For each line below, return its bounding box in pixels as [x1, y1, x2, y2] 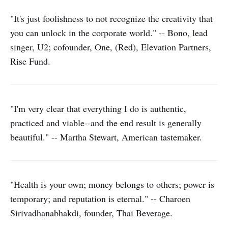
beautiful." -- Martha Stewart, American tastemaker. [10, 131, 202, 143]
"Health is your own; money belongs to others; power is [10, 178, 214, 190]
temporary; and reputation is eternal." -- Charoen [10, 192, 190, 205]
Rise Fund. [10, 55, 50, 67]
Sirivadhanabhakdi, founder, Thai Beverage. [10, 207, 173, 219]
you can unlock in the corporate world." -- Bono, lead [10, 26, 208, 39]
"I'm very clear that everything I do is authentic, [10, 102, 186, 115]
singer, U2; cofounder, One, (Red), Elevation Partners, [10, 41, 211, 53]
